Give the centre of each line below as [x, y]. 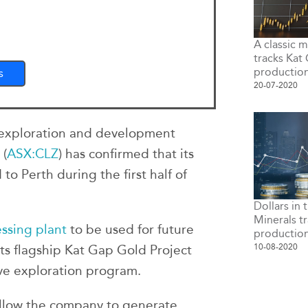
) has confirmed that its [126, 154]
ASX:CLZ [33, 154]
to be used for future [130, 229]
